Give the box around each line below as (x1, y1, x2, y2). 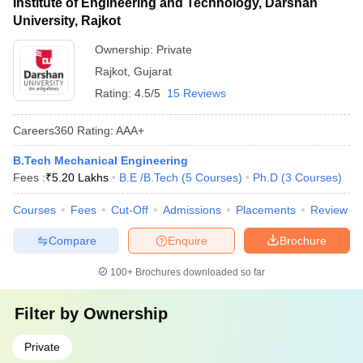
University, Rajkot (13, 14, 121, 28)
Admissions (163, 203, 221, 216)
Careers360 (13, 123, 74, 137)
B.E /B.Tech (119, 171, 178, 184)
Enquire (168, 233, 207, 247)
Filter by (15, 305, 83, 322)
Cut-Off (111, 203, 148, 216)
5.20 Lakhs (52, 171, 109, 184)
